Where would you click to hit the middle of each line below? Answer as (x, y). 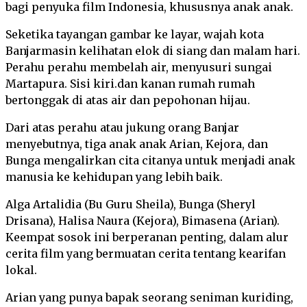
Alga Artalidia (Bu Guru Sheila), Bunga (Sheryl (131, 204)
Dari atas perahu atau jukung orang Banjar (122, 127)
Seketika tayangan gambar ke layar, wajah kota (135, 34)
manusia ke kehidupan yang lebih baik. (114, 177)
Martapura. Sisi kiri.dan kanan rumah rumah (130, 84)
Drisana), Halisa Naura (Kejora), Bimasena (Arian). (143, 221)
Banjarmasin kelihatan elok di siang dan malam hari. (153, 51)
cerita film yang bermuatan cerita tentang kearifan (146, 254)
